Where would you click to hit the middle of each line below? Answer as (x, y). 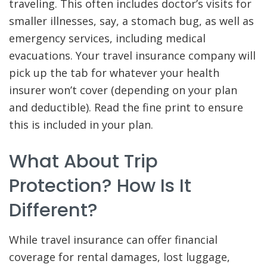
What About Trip (83, 161)
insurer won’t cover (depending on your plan (123, 90)
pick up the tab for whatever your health (114, 73)
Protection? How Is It (100, 185)
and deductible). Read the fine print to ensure (126, 108)
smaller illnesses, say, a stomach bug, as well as (131, 21)
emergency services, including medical (107, 38)
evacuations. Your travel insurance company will (132, 56)
